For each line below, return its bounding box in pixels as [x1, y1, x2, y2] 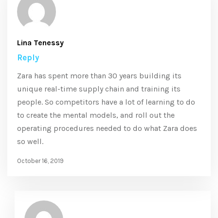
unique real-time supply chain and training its [17, 84, 181, 93]
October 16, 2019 [17, 157, 64, 164]
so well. [17, 137, 43, 146]
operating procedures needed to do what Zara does [17, 124, 197, 133]
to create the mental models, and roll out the [17, 110, 175, 120]
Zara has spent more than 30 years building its [17, 71, 182, 80]
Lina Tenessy [17, 38, 64, 47]
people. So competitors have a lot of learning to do [17, 97, 195, 107]
